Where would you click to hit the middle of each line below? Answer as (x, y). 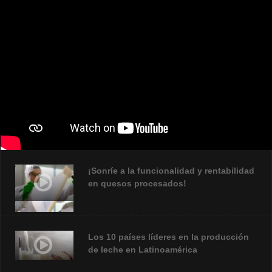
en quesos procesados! (137, 184)
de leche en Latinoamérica (143, 250)
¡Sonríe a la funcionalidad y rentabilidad (171, 171)
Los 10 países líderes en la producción (168, 237)
